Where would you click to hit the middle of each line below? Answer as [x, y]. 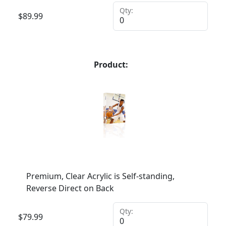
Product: [111, 64]
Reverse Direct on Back [70, 188]
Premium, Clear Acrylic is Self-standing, [100, 176]
